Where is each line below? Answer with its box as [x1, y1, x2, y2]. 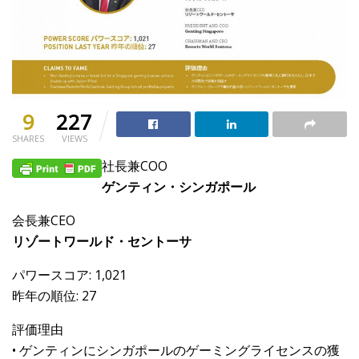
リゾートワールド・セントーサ [12, 232, 192, 251]
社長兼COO [102, 157, 167, 175]
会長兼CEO [12, 212, 75, 230]
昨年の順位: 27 [12, 287, 96, 305]
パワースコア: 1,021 [12, 266, 127, 284]
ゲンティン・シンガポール [102, 178, 256, 196]
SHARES [12, 132, 44, 145]
